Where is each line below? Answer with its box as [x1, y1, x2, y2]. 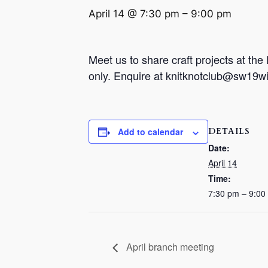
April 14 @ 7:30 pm [89, 8, 179, 20]
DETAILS [208, 126, 250, 138]
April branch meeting [124, 239, 214, 254]
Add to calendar [118, 126, 183, 138]
